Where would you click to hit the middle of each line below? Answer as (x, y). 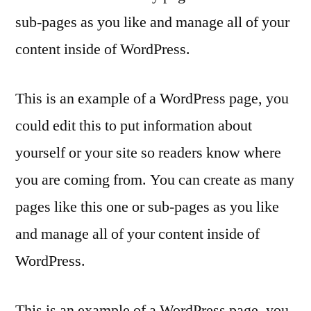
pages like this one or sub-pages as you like (147, 207)
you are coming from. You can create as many (155, 180)
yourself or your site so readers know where (148, 153)
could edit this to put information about (134, 126)
